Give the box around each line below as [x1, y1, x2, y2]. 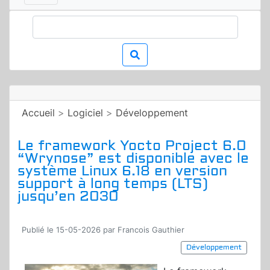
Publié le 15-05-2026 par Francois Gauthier [22, 225, 184, 235]
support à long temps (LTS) [17, 175, 208, 193]
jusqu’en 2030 [17, 187, 119, 206]
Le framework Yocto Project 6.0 [17, 137, 246, 155]
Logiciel [67, 107, 103, 119]
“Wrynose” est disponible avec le [17, 149, 249, 168]
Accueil [22, 107, 55, 119]
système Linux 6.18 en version [17, 162, 227, 180]
